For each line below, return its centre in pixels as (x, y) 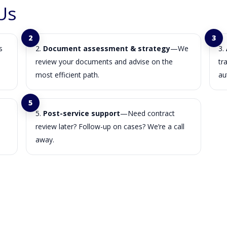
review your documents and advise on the (104, 62)
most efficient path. (67, 75)
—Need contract (147, 113)
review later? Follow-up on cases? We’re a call (110, 127)
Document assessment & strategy (106, 49)
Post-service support (81, 113)
